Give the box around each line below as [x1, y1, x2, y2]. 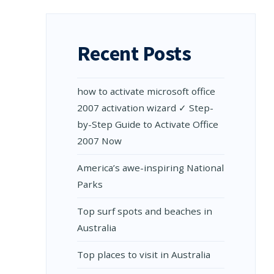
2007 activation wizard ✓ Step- [76, 102, 213, 114]
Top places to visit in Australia [76, 248, 213, 261]
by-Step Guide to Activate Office [76, 118, 218, 130]
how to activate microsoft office [76, 85, 215, 97]
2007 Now [76, 135, 122, 147]
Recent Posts [76, 40, 191, 66]
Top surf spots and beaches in [76, 205, 212, 217]
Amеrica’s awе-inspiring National [76, 161, 224, 174]
